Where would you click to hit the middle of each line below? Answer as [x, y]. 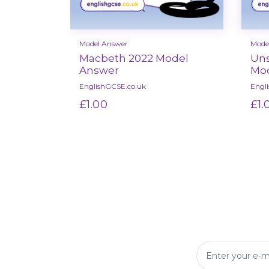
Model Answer [104, 43]
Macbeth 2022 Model [134, 58]
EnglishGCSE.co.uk [113, 86]
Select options [138, 123]
